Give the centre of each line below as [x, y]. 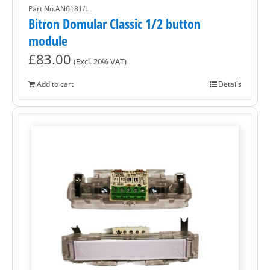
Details [230, 84]
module [48, 41]
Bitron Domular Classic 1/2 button [115, 24]
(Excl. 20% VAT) [100, 62]
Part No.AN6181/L [58, 9]
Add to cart [55, 84]
